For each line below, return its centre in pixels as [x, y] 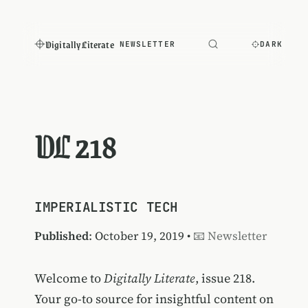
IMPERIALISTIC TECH [106, 207]
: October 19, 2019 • [141, 235]
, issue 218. [225, 278]
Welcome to [69, 278]
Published [61, 235]
